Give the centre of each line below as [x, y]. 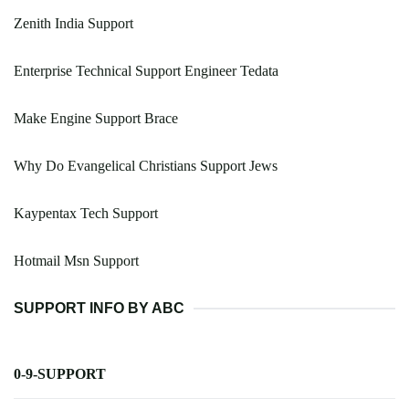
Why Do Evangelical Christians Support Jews [146, 166]
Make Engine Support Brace [96, 119]
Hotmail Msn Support [76, 261]
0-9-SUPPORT [60, 374]
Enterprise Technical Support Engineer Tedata [146, 71]
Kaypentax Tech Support [86, 214]
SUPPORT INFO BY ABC [99, 309]
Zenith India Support [73, 24]
